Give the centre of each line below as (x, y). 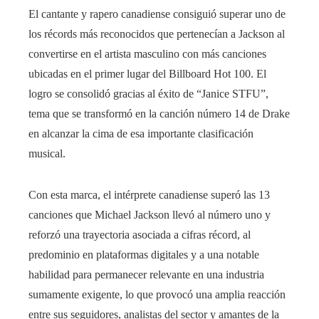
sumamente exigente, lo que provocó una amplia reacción (157, 294)
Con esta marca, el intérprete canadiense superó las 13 (149, 194)
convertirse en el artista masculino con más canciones (147, 53)
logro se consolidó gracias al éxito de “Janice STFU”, (148, 93)
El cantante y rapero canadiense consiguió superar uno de (157, 14)
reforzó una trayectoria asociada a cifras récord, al (140, 234)
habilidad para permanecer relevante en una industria (146, 274)
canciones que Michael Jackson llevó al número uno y (150, 214)
